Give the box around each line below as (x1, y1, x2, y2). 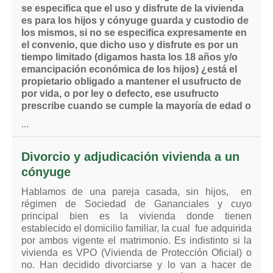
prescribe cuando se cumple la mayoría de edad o (21, 101, 251, 111)
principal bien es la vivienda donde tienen (21, 211, 252, 221)
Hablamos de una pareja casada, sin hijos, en (21, 186, 252, 197)
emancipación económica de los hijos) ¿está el (21, 64, 237, 74)
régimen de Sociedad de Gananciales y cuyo (21, 199, 252, 209)
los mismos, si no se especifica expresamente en (21, 27, 247, 38)
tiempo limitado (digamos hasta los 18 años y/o (21, 52, 238, 62)
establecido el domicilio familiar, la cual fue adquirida (21, 223, 252, 233)
